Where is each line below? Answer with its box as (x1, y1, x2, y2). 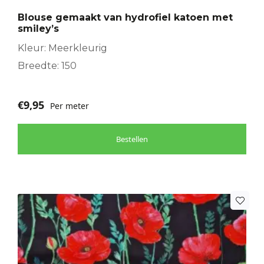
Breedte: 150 (18, 60, 77, 72)
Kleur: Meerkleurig (18, 42, 107, 54)
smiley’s (18, 23, 59, 35)
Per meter (50, 100, 89, 112)
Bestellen (116, 134, 148, 145)
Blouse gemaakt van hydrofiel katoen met (18, 12, 233, 24)
